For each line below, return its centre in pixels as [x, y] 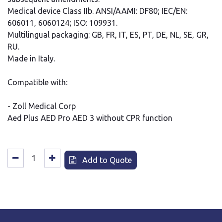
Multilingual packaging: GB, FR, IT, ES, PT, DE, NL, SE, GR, [108, 34]
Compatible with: [37, 82]
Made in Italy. [31, 58]
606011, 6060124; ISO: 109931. [62, 23]
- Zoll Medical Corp [42, 106]
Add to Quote [106, 160]
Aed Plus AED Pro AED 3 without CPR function [90, 118]
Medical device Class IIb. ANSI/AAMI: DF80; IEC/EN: [97, 11]
